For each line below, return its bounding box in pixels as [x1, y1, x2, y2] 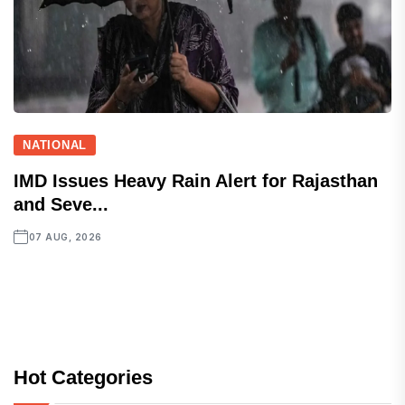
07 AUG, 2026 [28, 231, 102, 243]
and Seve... [14, 194, 108, 215]
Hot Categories [14, 366, 153, 390]
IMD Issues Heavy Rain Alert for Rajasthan [14, 171, 378, 192]
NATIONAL [23, 138, 88, 153]
